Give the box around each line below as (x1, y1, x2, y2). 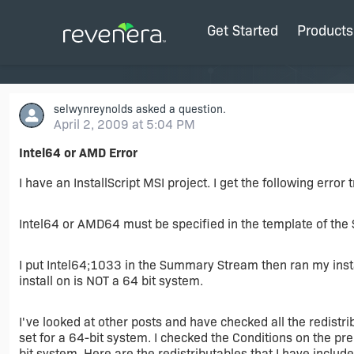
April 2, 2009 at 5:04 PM (54, 117, 195, 132)
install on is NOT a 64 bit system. (19, 273, 203, 288)
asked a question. (133, 102, 226, 116)
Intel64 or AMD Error (19, 145, 137, 160)
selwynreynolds (54, 102, 133, 116)
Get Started (207, 22, 278, 40)
